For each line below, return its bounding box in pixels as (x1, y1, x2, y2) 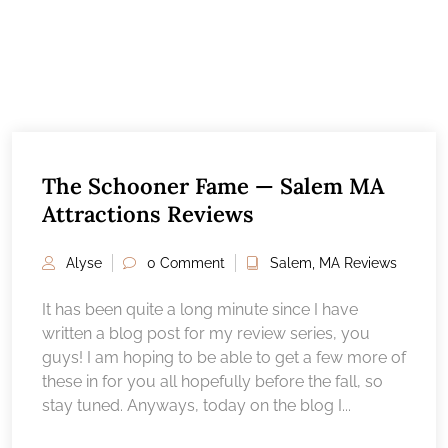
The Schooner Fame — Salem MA (42, 171, 384, 200)
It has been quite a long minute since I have (42, 299, 358, 319)
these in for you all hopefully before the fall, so (42, 371, 383, 391)
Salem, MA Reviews (270, 254, 397, 271)
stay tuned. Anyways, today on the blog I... (42, 395, 351, 415)
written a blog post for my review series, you (42, 323, 370, 343)
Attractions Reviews (42, 199, 254, 228)
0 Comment (147, 254, 225, 271)
